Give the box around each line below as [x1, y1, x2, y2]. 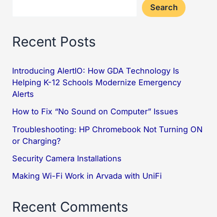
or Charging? [12, 136, 61, 146]
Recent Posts [12, 33, 96, 50]
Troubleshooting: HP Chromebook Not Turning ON [12, 124, 203, 134]
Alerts [12, 89, 34, 99]
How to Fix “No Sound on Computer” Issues [12, 107, 179, 117]
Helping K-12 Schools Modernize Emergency [12, 77, 182, 87]
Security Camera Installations [12, 153, 122, 163]
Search [150, 2, 178, 13]
